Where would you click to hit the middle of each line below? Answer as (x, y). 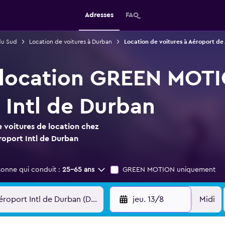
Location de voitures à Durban (70, 42)
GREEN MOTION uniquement (169, 170)
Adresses (99, 15)
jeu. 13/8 (148, 199)
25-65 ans (78, 170)
